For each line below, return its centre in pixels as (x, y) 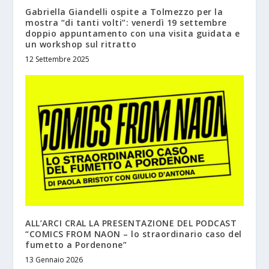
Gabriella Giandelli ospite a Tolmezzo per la (124, 11)
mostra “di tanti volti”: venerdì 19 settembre (126, 22)
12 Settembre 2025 (58, 59)
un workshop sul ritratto (81, 44)
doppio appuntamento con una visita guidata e (133, 33)
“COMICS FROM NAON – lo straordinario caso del (134, 234)
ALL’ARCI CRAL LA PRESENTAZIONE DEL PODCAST (131, 223)
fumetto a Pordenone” (76, 244)
